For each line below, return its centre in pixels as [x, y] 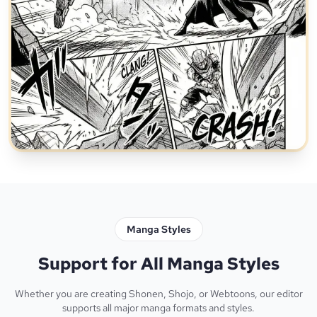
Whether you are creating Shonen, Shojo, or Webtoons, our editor [158, 294]
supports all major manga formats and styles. [158, 308]
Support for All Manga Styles [158, 264]
